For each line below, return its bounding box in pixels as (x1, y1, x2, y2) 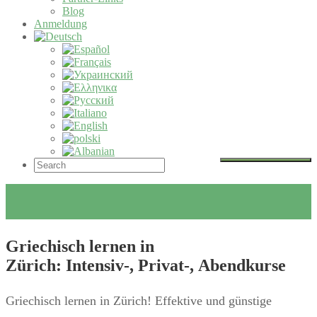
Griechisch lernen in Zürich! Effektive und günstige (6, 293, 272, 308)
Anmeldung (34, 18, 87, 30)
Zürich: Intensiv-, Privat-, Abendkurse (6, 256, 286, 275)
